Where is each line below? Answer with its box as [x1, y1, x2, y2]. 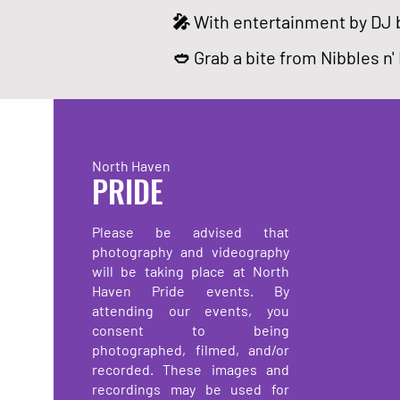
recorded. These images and [92, 360, 289, 378]
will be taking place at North [92, 262, 289, 279]
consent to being [92, 321, 289, 338]
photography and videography [92, 242, 289, 260]
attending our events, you [92, 301, 289, 319]
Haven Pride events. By [92, 281, 289, 299]
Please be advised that [92, 222, 289, 240]
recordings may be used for [92, 379, 289, 397]
